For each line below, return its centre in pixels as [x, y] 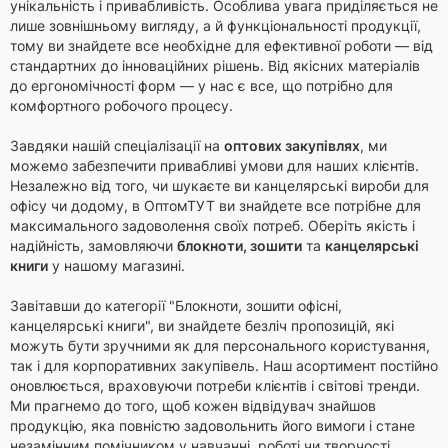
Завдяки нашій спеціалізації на [117, 145]
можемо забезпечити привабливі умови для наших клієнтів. [214, 165]
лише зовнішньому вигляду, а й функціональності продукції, [215, 25]
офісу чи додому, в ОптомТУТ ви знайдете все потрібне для [215, 205]
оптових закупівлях [292, 145]
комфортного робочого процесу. [121, 105]
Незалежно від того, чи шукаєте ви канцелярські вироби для [219, 185]
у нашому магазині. [116, 265]
